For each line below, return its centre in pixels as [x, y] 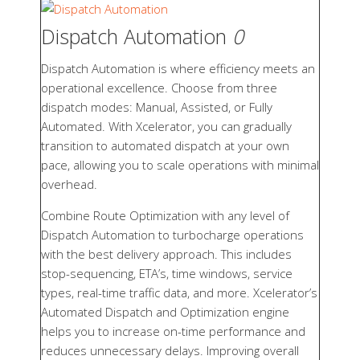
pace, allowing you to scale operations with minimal [180, 164]
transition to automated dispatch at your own [165, 145]
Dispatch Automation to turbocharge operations [172, 234]
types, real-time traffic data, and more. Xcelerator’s [179, 292]
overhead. [69, 184]
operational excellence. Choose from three [159, 87]
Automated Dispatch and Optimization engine [165, 311]
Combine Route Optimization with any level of [165, 215]
